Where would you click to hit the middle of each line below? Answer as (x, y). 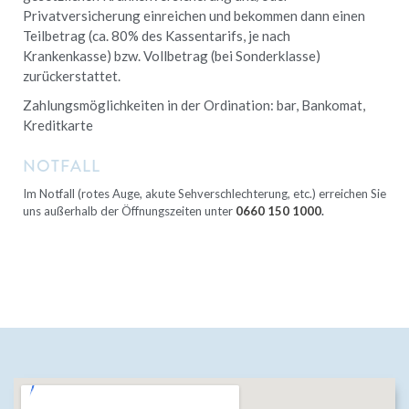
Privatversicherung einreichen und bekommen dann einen (194, 15)
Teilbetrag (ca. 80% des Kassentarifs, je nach (157, 35)
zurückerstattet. (72, 75)
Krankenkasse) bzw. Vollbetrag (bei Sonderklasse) (172, 55)
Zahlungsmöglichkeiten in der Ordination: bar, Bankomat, (194, 105)
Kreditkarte (58, 125)
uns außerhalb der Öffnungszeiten (114, 210)
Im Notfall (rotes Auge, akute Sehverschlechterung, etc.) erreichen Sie (204, 193)
